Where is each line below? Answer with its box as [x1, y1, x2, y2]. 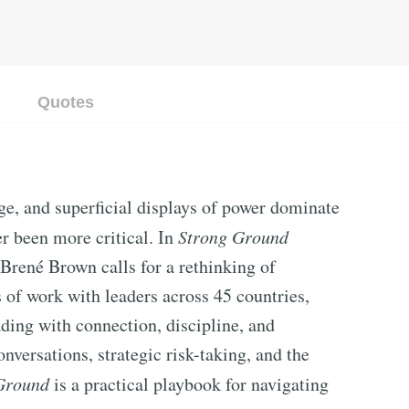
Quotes [37, 92, 95, 111]
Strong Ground [178, 225, 288, 248]
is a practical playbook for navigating [49, 372, 329, 396]
